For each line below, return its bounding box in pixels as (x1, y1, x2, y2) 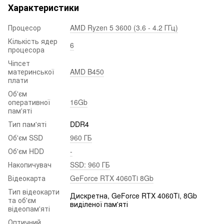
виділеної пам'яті (70, 198, 128, 209)
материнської (8, 66, 54, 76)
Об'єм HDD (8, 145, 44, 156)
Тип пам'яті (8, 118, 46, 129)
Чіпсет (8, 57, 30, 68)
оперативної (8, 96, 50, 107)
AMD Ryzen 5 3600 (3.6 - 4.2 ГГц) (70, 22, 178, 32)
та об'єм (8, 194, 36, 205)
